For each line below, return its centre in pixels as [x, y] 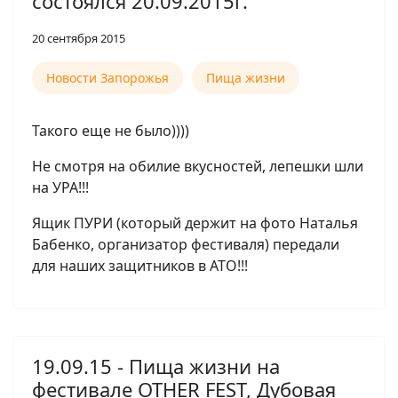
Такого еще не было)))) [111, 131]
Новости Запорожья [107, 78]
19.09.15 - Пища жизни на [156, 366]
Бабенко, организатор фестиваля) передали [186, 244]
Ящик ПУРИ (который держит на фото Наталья [195, 223]
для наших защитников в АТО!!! [140, 266]
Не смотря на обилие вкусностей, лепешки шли [198, 166]
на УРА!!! [60, 187]
